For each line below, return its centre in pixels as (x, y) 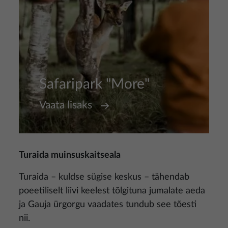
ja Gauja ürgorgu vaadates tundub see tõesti (108, 205)
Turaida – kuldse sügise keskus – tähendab (104, 177)
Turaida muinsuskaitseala (70, 155)
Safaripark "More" (94, 84)
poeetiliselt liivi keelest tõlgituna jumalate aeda (112, 191)
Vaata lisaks (66, 105)
